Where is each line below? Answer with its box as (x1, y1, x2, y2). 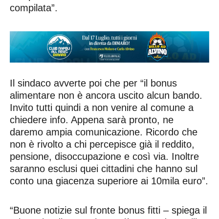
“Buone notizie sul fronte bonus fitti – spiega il (10, 204, 207, 216)
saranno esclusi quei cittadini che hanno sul (10, 163, 197, 174)
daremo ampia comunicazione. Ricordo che (10, 126, 197, 137)
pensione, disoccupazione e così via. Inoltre (10, 151, 199, 162)
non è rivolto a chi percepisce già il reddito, (10, 138, 195, 150)
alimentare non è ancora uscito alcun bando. (10, 89, 202, 101)
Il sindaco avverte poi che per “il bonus (10, 77, 177, 88)
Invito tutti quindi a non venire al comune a (10, 102, 194, 113)
